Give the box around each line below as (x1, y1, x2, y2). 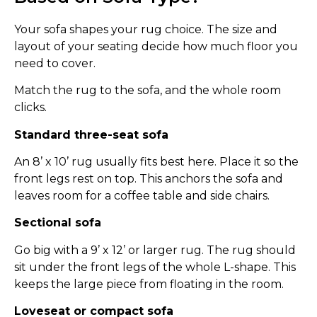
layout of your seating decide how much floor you (14, 39, 298, 53)
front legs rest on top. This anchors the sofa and (14, 171, 283, 185)
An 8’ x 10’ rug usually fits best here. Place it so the (14, 154, 299, 168)
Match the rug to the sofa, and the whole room (14, 83, 281, 98)
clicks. (14, 100, 47, 115)
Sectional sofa (14, 216, 101, 230)
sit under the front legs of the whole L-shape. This (14, 260, 296, 274)
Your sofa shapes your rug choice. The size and (14, 22, 277, 36)
